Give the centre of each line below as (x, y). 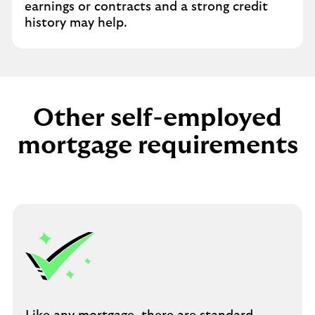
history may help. (76, 23)
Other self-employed (157, 118)
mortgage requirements (157, 146)
